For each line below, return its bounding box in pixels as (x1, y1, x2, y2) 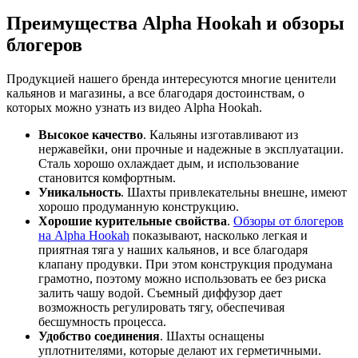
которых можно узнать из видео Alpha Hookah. (6, 101, 262, 115)
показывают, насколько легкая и (129, 229, 308, 243)
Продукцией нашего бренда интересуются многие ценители (6, 72, 336, 86)
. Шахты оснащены (160, 329, 265, 344)
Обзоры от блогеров (233, 214, 344, 229)
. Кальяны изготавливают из (143, 128, 298, 142)
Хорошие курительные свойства (38, 214, 227, 229)
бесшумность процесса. (38, 315, 166, 329)
